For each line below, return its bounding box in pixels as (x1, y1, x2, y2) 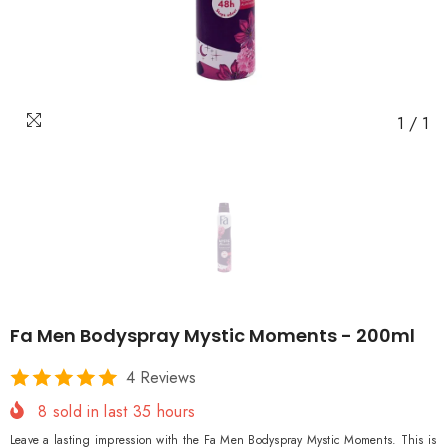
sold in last (47, 400, 133, 424)
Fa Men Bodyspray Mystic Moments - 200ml (10, 322, 415, 348)
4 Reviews (126, 365, 196, 389)
